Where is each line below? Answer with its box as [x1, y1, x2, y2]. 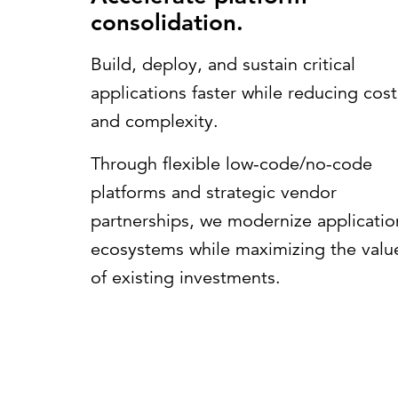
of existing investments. [91, 267, 281, 289]
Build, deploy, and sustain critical [91, 53, 355, 76]
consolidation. [91, 9, 243, 36]
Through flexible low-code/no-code [91, 153, 372, 175]
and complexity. [91, 110, 219, 132]
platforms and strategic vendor [91, 181, 337, 203]
